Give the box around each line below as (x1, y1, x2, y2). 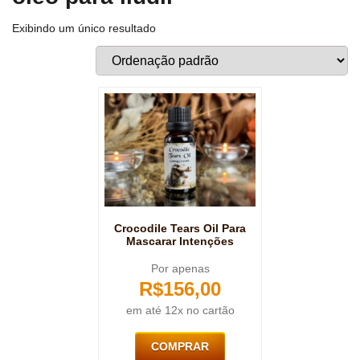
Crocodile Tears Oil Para (114, 222, 246, 235)
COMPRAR (151, 340, 209, 354)
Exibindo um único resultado (12, 22, 156, 35)
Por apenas (150, 262, 210, 276)
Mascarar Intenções (126, 235, 234, 248)
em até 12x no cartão (125, 304, 235, 317)
